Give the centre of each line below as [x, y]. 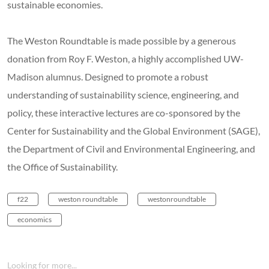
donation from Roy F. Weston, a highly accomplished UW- [125, 58]
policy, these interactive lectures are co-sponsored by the [124, 112]
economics [35, 219]
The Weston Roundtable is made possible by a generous [122, 40]
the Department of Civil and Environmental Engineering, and [131, 148]
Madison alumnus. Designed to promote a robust [108, 76]
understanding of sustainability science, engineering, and [123, 94]
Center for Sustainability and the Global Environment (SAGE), [134, 130]
